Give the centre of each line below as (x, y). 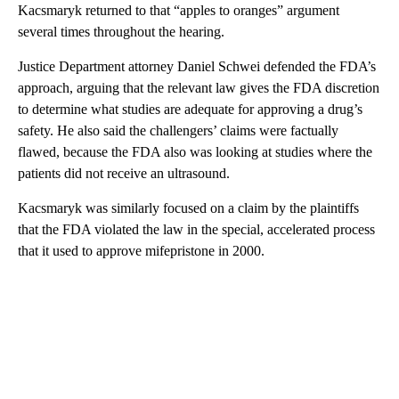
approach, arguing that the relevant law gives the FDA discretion (199, 87)
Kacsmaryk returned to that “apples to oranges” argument (179, 10)
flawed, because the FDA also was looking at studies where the (195, 151)
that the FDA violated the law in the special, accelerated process (196, 229)
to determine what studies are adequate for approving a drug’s (190, 109)
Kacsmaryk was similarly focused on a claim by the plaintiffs (188, 208)
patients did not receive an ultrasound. (124, 173)
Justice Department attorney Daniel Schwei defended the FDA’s (197, 66)
